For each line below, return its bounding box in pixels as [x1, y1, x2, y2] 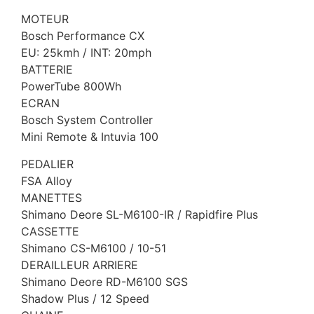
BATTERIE [21, 62, 73, 77]
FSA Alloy [21, 173, 72, 188]
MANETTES [21, 190, 82, 205]
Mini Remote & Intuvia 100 [21, 130, 158, 144]
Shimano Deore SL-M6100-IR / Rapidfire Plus [21, 207, 258, 221]
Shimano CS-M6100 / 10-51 [21, 240, 166, 255]
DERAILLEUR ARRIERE [21, 257, 138, 272]
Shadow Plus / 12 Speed [21, 291, 149, 306]
